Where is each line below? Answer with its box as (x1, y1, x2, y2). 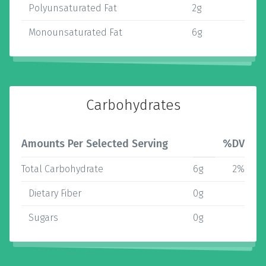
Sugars (21, 212, 58, 223)
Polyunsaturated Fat (21, 2, 117, 14)
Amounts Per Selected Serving (21, 137, 168, 150)
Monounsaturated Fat (21, 27, 122, 38)
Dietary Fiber (21, 188, 81, 199)
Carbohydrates (85, 97, 180, 113)
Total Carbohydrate (21, 163, 103, 175)
